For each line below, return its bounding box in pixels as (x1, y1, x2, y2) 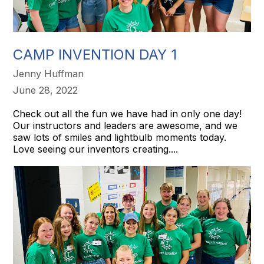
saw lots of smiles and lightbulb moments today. (13, 131, 227, 143)
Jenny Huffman (13, 67, 84, 80)
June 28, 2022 (13, 84, 78, 96)
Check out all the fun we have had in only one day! (13, 107, 245, 120)
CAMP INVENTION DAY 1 (13, 45, 177, 63)
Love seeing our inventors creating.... (13, 143, 179, 155)
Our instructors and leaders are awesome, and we (13, 119, 238, 131)
